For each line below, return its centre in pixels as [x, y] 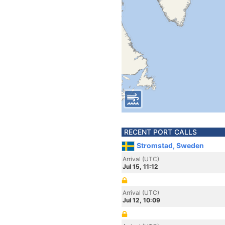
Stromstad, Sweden [170, 145]
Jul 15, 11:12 [140, 166]
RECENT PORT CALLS [160, 132]
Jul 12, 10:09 [141, 200]
